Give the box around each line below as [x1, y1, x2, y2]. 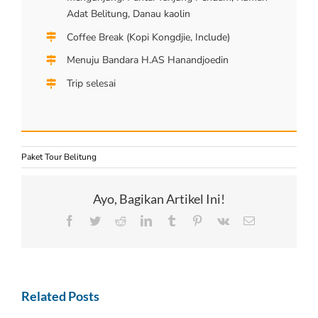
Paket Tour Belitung [21, 151, 97, 163]
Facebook [74, 214, 119, 226]
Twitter [99, 214, 132, 226]
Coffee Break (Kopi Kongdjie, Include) [66, 30, 230, 44]
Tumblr [176, 214, 209, 226]
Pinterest [202, 214, 241, 226]
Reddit [125, 214, 155, 226]
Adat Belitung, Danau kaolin [66, 6, 190, 21]
